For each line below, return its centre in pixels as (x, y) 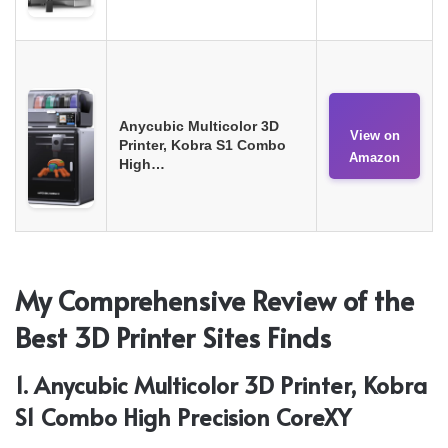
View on (374, 135)
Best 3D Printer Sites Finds (173, 336)
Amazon (374, 157)
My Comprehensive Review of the (214, 299)
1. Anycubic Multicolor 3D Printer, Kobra (221, 385)
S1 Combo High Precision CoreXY (183, 417)
